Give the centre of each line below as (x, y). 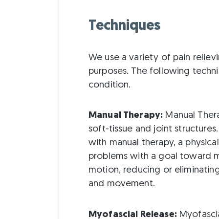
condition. (109, 86)
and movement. (121, 184)
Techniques (124, 26)
